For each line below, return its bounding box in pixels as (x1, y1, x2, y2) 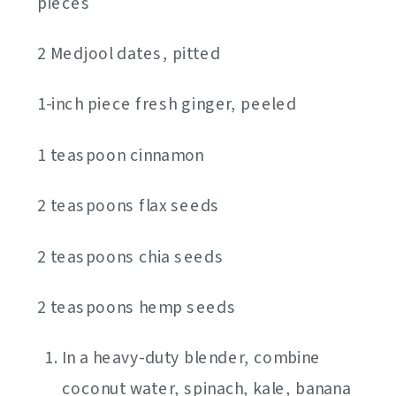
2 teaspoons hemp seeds (37, 295, 236, 321)
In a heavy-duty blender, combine (62, 346, 321, 371)
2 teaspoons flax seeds (37, 194, 220, 219)
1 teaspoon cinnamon (37, 143, 204, 169)
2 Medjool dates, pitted (37, 42, 221, 67)
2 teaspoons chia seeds (37, 245, 224, 270)
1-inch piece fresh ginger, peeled (37, 92, 297, 118)
